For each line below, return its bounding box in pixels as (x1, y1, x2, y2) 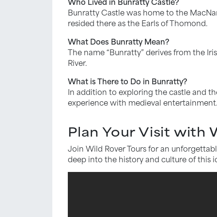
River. (68, 56, 87, 68)
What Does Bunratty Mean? (68, 35, 169, 47)
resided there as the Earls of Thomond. (68, 16, 208, 29)
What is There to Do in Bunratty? (68, 75, 187, 87)
